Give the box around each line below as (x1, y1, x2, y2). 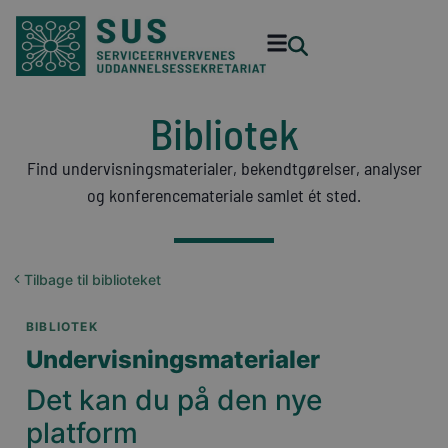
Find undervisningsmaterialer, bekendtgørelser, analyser (26, 157, 422, 179)
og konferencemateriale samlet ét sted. (87, 184, 361, 206)
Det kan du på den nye (26, 382, 322, 417)
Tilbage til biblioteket (24, 270, 161, 288)
